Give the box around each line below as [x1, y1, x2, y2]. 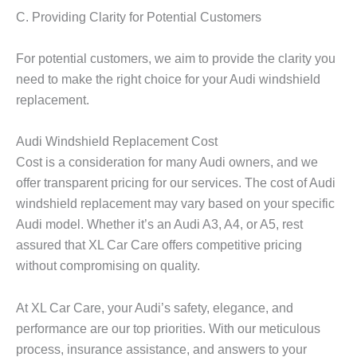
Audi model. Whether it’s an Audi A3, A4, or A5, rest [16, 217, 303, 232]
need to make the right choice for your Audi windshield [16, 72, 320, 87]
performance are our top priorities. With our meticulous [16, 320, 320, 335]
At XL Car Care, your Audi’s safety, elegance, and [16, 300, 293, 315]
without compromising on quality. [16, 258, 200, 273]
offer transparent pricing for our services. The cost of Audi [16, 175, 335, 190]
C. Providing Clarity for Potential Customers [16, 9, 261, 24]
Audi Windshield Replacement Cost [16, 134, 218, 149]
